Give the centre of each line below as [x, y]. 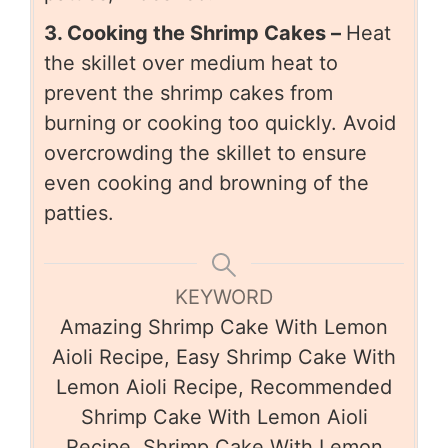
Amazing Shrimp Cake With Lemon [224, 327]
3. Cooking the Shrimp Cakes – [195, 33]
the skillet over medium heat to [191, 63]
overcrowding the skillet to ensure [205, 153]
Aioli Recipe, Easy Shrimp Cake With [224, 357]
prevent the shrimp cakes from [188, 93]
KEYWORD [224, 297]
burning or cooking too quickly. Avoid [220, 123]
